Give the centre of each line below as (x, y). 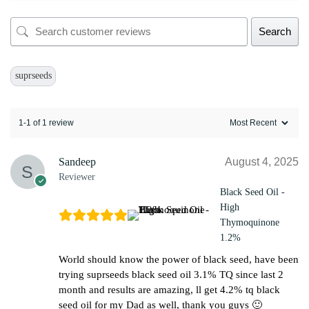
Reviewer (77, 177)
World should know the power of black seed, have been (179, 260)
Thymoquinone (250, 223)
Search (275, 31)
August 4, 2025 (262, 162)
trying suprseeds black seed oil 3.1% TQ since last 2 (171, 275)
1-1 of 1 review (46, 123)
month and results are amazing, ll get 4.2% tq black (169, 290)
